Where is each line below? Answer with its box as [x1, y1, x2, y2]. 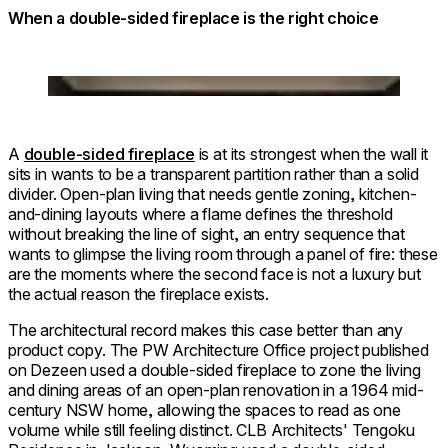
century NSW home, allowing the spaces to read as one [8, 399, 401, 420]
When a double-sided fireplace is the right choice [8, 7, 379, 28]
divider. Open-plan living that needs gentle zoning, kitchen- [8, 183, 417, 204]
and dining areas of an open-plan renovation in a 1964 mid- [8, 379, 424, 400]
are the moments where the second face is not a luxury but [8, 263, 421, 284]
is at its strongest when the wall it [194, 143, 429, 164]
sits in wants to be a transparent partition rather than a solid [8, 163, 419, 184]
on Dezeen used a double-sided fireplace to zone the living [8, 359, 421, 380]
